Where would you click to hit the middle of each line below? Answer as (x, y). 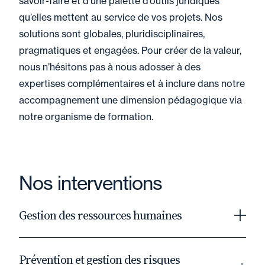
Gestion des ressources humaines (100, 215)
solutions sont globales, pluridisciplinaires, (112, 34)
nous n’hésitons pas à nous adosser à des (110, 67)
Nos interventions (91, 183)
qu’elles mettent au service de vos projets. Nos (121, 17)
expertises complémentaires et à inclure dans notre (132, 83)
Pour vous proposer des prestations (115, 245)
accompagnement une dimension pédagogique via (130, 100)
